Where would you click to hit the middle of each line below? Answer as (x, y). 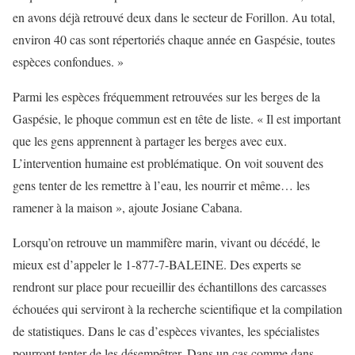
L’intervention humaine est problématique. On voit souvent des (168, 162)
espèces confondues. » (68, 61)
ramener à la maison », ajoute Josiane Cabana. (128, 207)
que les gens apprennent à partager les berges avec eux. (150, 140)
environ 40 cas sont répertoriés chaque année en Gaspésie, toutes (174, 39)
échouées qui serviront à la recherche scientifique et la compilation (177, 308)
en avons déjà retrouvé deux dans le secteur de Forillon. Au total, (174, 17)
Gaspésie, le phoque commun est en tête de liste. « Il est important (177, 118)
